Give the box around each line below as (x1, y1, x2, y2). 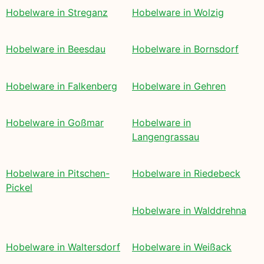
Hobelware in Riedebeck (132, 167, 240, 180)
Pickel (6, 181, 32, 194)
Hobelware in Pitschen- (6, 167, 110, 180)
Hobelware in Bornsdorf (132, 43, 239, 55)
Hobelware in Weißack (132, 241, 232, 253)
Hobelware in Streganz (6, 6, 108, 18)
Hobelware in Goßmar (6, 117, 104, 129)
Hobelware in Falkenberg (6, 80, 117, 92)
